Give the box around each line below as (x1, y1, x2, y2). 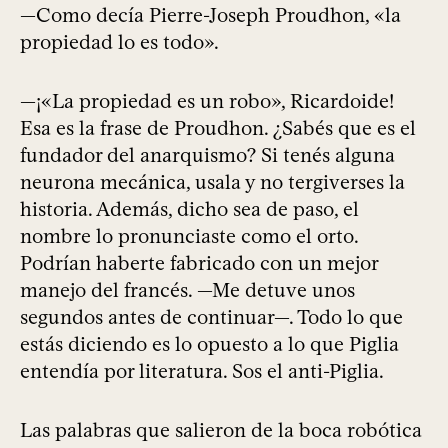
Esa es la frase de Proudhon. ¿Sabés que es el (20, 116, 416, 141)
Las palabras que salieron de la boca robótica (20, 418, 422, 443)
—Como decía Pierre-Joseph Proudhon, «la (20, 3, 401, 28)
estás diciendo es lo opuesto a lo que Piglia (20, 332, 399, 357)
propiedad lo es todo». (20, 30, 219, 55)
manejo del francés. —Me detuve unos (20, 278, 355, 303)
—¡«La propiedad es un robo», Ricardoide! (20, 89, 394, 114)
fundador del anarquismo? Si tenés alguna (20, 143, 395, 168)
